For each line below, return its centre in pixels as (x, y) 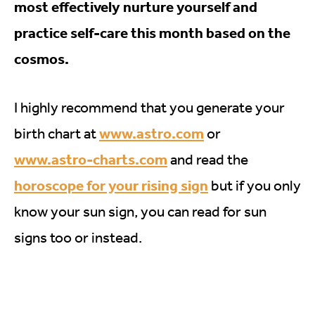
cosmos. (41, 58)
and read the (209, 159)
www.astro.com (152, 133)
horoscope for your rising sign (111, 185)
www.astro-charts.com (91, 159)
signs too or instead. (78, 237)
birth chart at (57, 133)
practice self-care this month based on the (152, 32)
